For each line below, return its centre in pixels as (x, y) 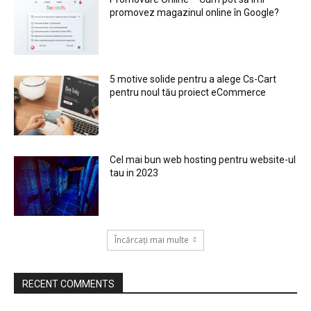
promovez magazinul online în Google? (195, 12)
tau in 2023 (134, 173)
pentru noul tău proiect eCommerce (188, 93)
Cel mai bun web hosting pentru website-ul (203, 160)
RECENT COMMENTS (68, 284)
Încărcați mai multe (152, 239)
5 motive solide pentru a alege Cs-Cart (193, 79)
